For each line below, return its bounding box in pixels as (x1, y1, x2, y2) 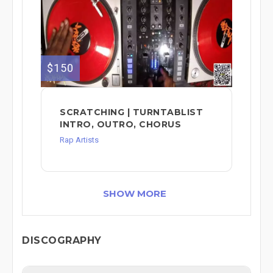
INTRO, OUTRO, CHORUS (60, 118, 181, 130)
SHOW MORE (103, 187, 166, 199)
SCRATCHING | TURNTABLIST (60, 106, 203, 118)
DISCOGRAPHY (22, 234, 102, 246)
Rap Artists (60, 135, 99, 144)
